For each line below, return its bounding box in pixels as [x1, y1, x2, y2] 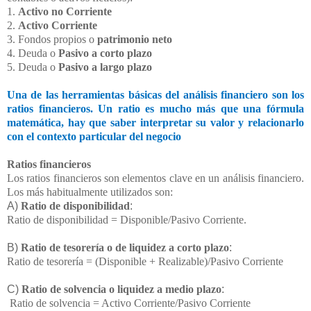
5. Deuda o [7, 61, 58, 74]
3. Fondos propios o [7, 33, 97, 46]
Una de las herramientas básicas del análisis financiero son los [7, 89, 304, 101]
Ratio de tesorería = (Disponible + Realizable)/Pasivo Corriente [7, 255, 283, 268]
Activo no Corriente [18, 6, 112, 18]
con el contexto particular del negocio [7, 131, 181, 143]
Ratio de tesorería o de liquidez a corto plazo [21, 242, 229, 254]
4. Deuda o [7, 47, 58, 60]
